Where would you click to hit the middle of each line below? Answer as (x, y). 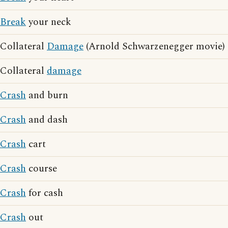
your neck (49, 22)
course (41, 169)
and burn (47, 95)
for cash (45, 193)
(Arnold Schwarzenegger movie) (154, 47)
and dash (47, 120)
